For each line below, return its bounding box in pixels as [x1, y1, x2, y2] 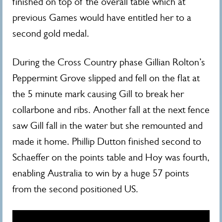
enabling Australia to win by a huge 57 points [12, 167, 189, 179]
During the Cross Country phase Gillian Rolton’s [12, 56, 205, 68]
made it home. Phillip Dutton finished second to [12, 136, 201, 148]
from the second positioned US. [12, 183, 138, 195]
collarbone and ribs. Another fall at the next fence [12, 104, 210, 116]
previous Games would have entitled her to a [12, 12, 191, 24]
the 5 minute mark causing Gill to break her [12, 88, 184, 100]
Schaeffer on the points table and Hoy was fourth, [12, 152, 210, 164]
